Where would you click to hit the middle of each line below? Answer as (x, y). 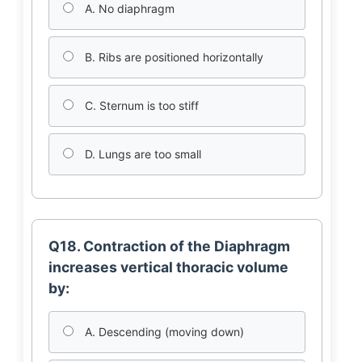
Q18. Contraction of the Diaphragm (169, 246)
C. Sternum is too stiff (140, 105)
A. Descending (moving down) (162, 332)
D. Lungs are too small (141, 154)
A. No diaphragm (128, 8)
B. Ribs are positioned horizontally (172, 57)
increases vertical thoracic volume (168, 267)
